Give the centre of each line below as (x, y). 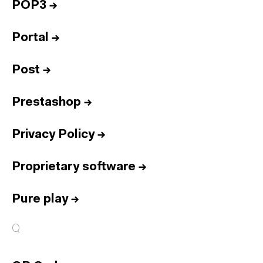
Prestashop (46, 102)
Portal (30, 38)
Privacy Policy (53, 135)
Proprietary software (74, 167)
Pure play (40, 199)
